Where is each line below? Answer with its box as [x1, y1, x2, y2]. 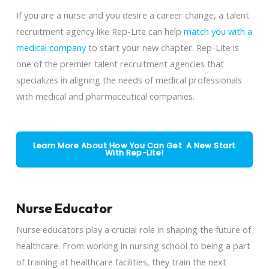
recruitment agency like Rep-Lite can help [16, 25, 181, 38]
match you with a [181, 25, 252, 38]
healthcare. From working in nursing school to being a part [16, 239, 250, 252]
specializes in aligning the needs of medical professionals [16, 74, 242, 86]
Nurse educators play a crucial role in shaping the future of [16, 223, 251, 235]
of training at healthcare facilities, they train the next [16, 255, 226, 268]
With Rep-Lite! [104, 147, 164, 158]
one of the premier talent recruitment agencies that [16, 58, 224, 70]
